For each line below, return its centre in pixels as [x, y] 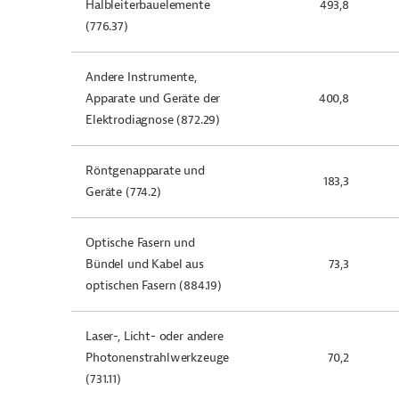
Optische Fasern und [140, 243]
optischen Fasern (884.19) [154, 285]
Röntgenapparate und [145, 171]
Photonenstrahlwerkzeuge [158, 358]
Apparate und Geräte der [153, 98]
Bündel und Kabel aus [145, 264]
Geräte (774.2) [123, 192]
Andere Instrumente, [141, 77]
